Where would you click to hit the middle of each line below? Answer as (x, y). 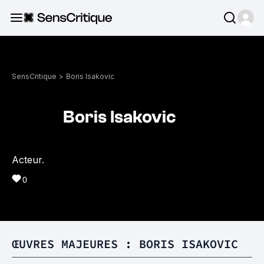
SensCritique (34, 76)
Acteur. (28, 160)
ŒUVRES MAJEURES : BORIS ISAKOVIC (125, 244)
